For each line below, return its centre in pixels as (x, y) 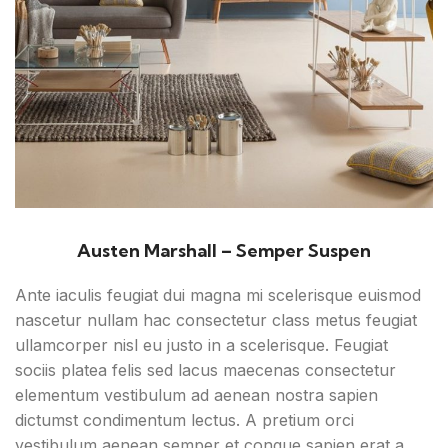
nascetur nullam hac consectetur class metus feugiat (216, 319)
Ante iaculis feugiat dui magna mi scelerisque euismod (218, 294)
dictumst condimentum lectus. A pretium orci (184, 419)
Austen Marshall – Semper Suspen (224, 250)
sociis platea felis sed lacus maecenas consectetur (205, 369)
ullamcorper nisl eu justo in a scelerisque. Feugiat (201, 344)
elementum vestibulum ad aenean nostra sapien (196, 394)
